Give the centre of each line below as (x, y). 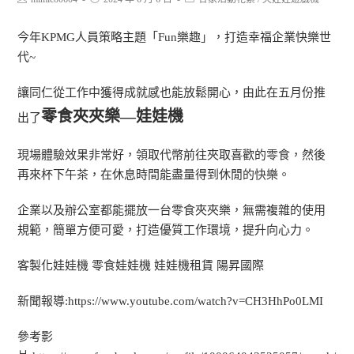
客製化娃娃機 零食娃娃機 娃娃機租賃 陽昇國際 (141, 265)
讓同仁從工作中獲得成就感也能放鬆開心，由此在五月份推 (172, 92)
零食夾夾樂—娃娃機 (113, 116)
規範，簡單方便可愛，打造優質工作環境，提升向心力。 (166, 230)
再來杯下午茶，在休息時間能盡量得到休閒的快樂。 (154, 175)
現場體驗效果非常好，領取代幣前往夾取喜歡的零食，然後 (172, 155)
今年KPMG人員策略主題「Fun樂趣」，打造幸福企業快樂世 (175, 37)
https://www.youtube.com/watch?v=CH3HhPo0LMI (196, 301)
